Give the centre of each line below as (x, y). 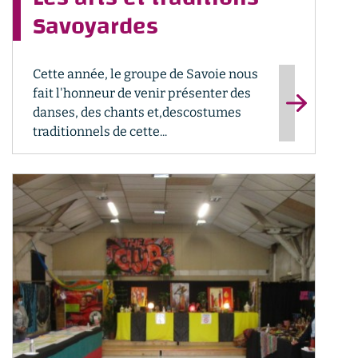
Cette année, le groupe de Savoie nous (145, 74)
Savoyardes (95, 26)
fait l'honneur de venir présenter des (142, 93)
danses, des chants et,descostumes (137, 112)
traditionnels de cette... (100, 131)
